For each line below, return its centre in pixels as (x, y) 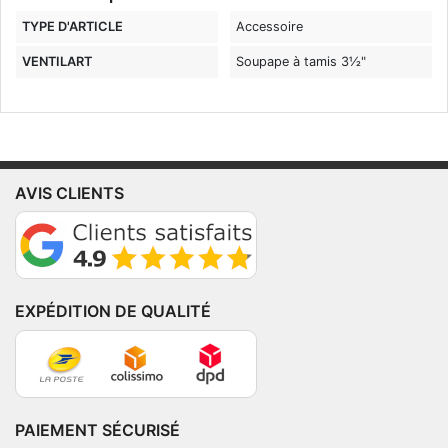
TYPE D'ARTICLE (73, 27)
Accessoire (270, 27)
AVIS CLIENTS (69, 192)
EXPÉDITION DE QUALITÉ (113, 311)
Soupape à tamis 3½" (301, 62)
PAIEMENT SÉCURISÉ (97, 429)
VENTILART (57, 62)
